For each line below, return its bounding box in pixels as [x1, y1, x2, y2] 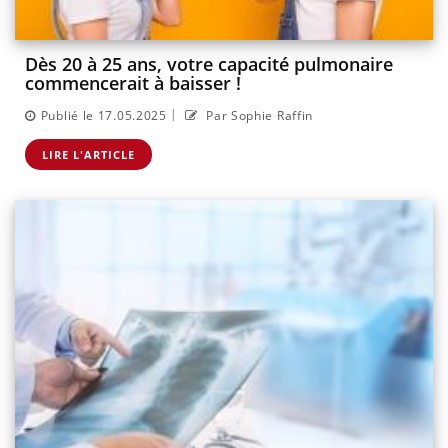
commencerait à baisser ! [25, 71, 241, 96]
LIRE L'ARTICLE [42, 146, 135, 162]
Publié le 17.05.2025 [40, 106, 167, 124]
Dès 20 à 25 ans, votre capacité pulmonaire [25, 52, 393, 77]
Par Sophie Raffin [202, 106, 314, 124]
